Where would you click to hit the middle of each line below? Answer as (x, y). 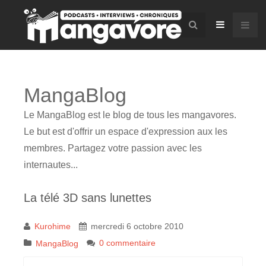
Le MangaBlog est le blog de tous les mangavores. (130, 115)
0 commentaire (127, 243)
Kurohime (53, 226)
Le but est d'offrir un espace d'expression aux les (126, 132)
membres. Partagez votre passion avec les (113, 148)
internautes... (51, 165)
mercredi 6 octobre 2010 (137, 226)
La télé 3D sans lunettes (88, 198)
